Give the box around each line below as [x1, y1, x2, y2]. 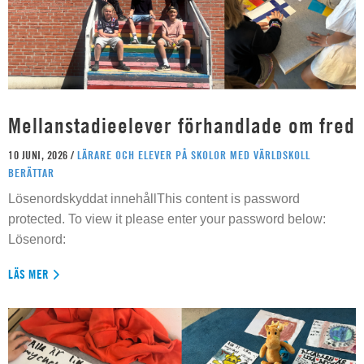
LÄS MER [8, 266, 50, 282]
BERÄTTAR [8, 165, 54, 180]
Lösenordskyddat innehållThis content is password [8, 191, 300, 206]
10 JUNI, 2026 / [8, 147, 77, 162]
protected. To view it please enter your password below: [8, 211, 326, 226]
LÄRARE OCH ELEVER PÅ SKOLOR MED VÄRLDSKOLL [77, 147, 310, 162]
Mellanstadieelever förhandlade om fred [8, 112, 355, 138]
